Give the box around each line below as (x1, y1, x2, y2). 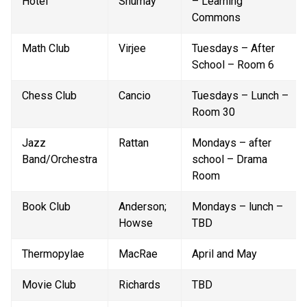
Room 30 (192, 106, 235, 119)
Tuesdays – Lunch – (192, 89, 288, 103)
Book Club (22, 200, 71, 214)
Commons (192, 11, 241, 25)
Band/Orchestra (22, 153, 97, 167)
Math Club (22, 42, 70, 56)
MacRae (119, 247, 158, 261)
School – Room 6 (192, 58, 274, 72)
